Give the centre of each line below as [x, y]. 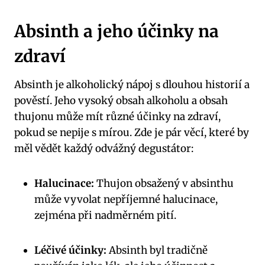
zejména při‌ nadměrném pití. [105, 216]
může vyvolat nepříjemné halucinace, [126, 200]
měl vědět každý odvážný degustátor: [104, 149]
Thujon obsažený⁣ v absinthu [164, 184]
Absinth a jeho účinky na [117, 32]
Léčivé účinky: [70, 251]
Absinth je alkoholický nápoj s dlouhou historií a [132, 85]
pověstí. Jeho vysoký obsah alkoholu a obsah [121, 101]
